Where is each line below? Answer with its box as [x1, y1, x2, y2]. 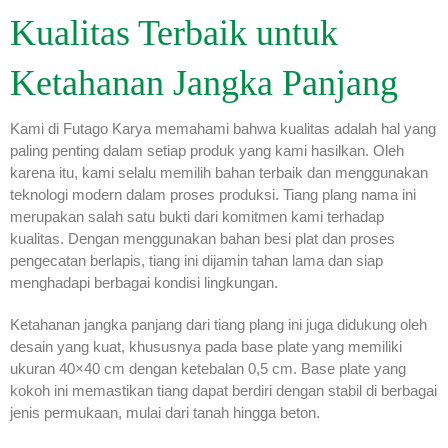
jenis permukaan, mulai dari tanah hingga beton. [10, 404, 320, 422]
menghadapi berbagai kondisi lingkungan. [10, 274, 278, 292]
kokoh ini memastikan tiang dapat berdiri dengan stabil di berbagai [10, 382, 437, 400]
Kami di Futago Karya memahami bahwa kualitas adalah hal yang [10, 120, 436, 138]
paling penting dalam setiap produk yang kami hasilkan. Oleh [10, 142, 404, 160]
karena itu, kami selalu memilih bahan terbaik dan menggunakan [10, 164, 428, 182]
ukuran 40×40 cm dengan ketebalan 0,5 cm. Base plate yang [10, 360, 406, 378]
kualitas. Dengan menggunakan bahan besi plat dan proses [10, 230, 395, 248]
